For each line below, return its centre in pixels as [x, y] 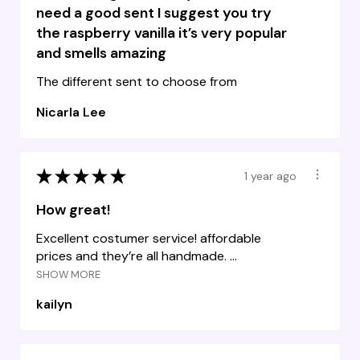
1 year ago [270, 176]
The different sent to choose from [137, 82]
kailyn [54, 305]
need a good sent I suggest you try [154, 13]
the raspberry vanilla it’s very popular [162, 33]
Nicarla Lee [71, 112]
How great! [73, 210]
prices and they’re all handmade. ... [137, 256]
